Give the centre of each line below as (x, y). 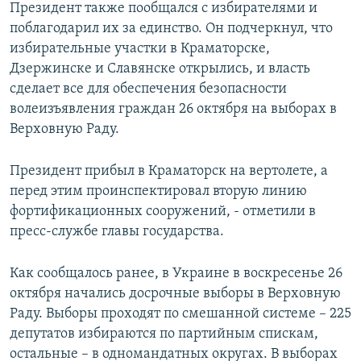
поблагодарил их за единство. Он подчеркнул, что (171, 28)
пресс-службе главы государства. (117, 231)
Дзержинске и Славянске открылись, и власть (160, 68)
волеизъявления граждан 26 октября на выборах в (173, 109)
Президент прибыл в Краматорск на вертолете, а (169, 171)
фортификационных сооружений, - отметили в (163, 211)
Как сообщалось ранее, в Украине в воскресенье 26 (176, 273)
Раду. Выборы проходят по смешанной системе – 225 (180, 313)
